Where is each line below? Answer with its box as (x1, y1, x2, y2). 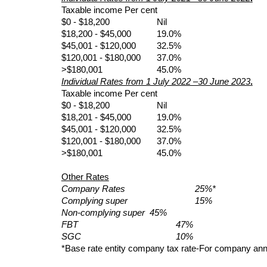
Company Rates (61, 184, 151, 194)
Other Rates (61, 172, 109, 182)
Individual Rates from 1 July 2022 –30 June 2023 (61, 77, 250, 87)
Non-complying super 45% (61, 208, 167, 218)
